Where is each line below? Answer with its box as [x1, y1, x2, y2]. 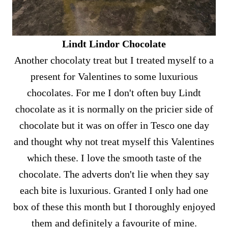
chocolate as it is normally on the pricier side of [15, 103, 213, 115]
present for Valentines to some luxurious [30, 71, 198, 82]
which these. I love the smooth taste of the [26, 152, 202, 163]
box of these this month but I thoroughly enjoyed [13, 201, 215, 212]
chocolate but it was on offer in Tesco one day [19, 120, 209, 131]
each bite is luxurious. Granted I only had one [20, 185, 208, 196]
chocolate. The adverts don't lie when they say [19, 168, 209, 180]
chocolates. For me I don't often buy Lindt [27, 87, 201, 98]
